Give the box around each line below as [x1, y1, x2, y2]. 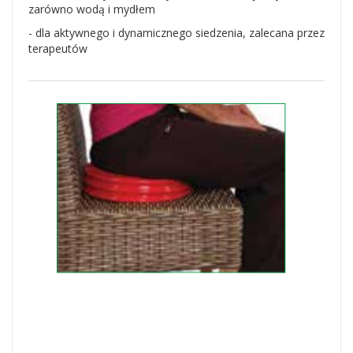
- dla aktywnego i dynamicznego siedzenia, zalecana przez [28, 25, 325, 40]
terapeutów [28, 41, 87, 56]
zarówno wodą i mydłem [28, 2, 155, 17]
